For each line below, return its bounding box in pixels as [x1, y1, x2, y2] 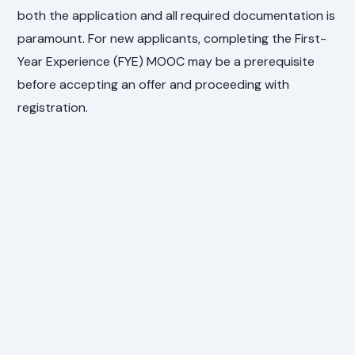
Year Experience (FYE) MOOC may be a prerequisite [17, 53, 315, 71]
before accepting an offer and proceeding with [17, 76, 290, 94]
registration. [17, 99, 89, 116]
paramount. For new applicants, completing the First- [17, 30, 327, 48]
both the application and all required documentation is [17, 7, 336, 25]
